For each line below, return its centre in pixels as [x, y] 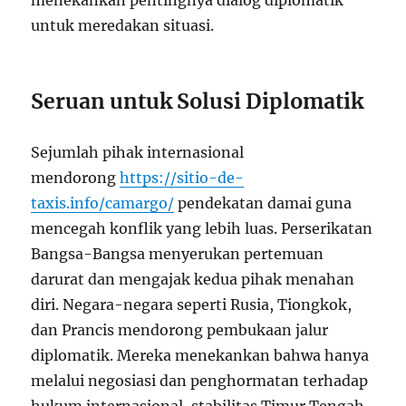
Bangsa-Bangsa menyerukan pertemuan [178, 254]
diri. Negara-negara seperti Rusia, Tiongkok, [192, 304]
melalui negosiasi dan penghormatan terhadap [200, 381]
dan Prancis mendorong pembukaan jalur [180, 330]
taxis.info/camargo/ [103, 203]
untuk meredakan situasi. [123, 25]
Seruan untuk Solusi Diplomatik [198, 101]
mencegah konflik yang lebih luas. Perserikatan [202, 228]
